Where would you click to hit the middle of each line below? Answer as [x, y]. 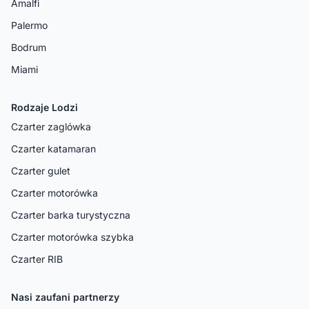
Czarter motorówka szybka [72, 237]
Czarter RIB [37, 259]
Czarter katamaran [53, 148]
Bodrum [29, 47]
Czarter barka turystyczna [71, 215]
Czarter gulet [41, 170]
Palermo [29, 25]
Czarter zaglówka [51, 126]
